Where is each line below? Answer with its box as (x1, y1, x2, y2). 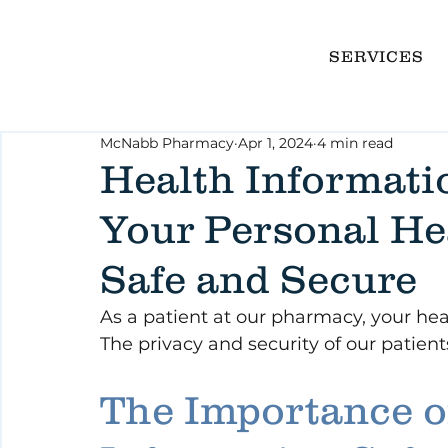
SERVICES (329, 46, 424, 65)
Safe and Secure (100, 256, 417, 302)
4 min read (317, 134, 393, 153)
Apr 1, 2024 (238, 134, 313, 153)
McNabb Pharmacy (100, 134, 234, 153)
